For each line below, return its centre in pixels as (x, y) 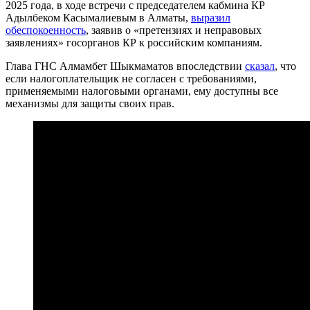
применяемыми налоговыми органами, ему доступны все (142, 91)
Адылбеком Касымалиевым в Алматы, (98, 17)
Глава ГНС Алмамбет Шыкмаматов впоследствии (125, 66)
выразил (211, 17)
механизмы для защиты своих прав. (90, 103)
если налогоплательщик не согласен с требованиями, (131, 78)
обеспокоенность (46, 30)
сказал (260, 66)
